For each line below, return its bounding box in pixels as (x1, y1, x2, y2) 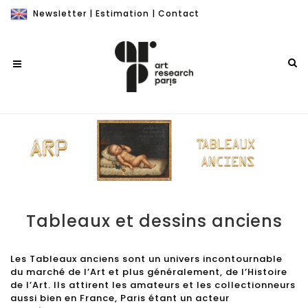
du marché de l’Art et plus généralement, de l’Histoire (10, 265, 287, 278)
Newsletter (33, 8, 87, 19)
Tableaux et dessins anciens (25, 209, 283, 232)
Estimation (96, 8, 149, 19)
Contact (158, 8, 199, 19)
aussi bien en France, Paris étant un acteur (10, 291, 230, 305)
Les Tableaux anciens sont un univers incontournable (10, 252, 283, 265)
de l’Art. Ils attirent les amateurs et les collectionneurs (10, 278, 296, 291)
